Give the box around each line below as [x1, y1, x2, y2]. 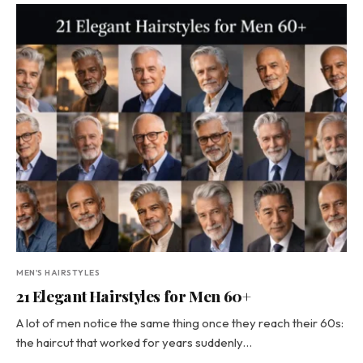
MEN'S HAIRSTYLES [16, 267, 100, 278]
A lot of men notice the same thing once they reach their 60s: [16, 315, 344, 331]
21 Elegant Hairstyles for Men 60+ [16, 285, 251, 306]
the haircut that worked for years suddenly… [16, 335, 252, 350]
